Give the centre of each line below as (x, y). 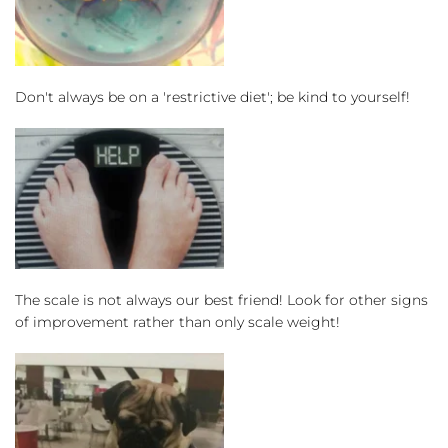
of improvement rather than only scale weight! (177, 321)
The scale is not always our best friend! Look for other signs (221, 299)
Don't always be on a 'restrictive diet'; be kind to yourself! (212, 96)
